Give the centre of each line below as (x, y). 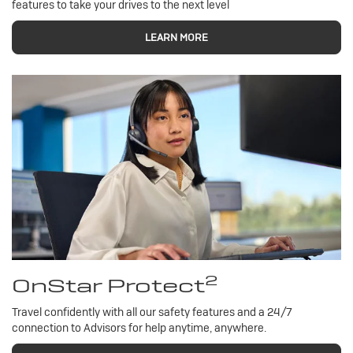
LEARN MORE (176, 37)
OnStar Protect (108, 286)
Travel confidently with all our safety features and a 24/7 (152, 312)
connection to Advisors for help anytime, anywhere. (139, 328)
